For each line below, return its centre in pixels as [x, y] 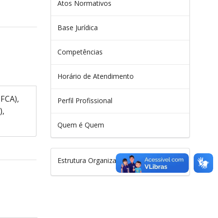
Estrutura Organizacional [96, 160]
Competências [80, 52]
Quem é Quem [81, 125]
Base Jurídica [77, 27]
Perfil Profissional [85, 100]
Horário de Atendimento [95, 76]
